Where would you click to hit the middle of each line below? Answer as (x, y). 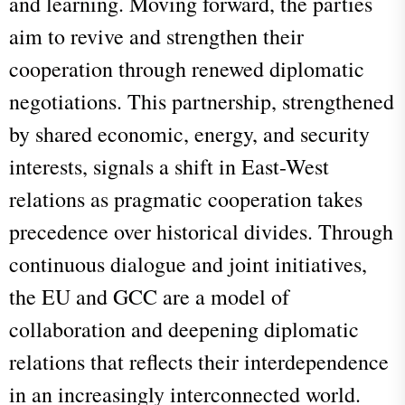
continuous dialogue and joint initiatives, (188, 264)
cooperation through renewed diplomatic (187, 68)
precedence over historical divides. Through (201, 231)
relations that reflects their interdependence (199, 361)
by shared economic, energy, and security (189, 133)
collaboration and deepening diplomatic (184, 329)
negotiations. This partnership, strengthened (202, 101)
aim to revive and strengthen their (156, 36)
